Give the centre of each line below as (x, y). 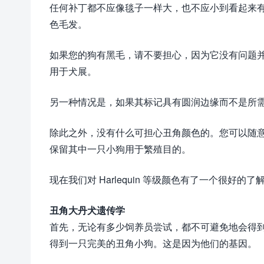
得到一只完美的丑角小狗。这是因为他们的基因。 (153, 243)
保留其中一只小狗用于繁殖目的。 (120, 149)
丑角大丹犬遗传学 (87, 210)
